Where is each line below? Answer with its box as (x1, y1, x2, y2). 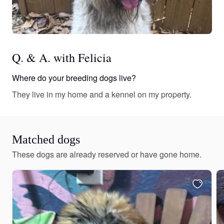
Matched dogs (12, 133, 80, 146)
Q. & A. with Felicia (12, 49, 111, 66)
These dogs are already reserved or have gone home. (12, 148, 201, 160)
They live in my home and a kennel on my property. (12, 88, 191, 100)
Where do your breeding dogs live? (12, 72, 136, 84)
